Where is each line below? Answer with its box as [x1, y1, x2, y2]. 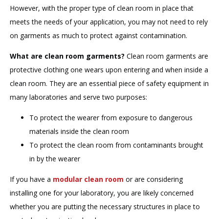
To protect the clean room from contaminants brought [29, 140, 203, 150]
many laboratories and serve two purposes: [10, 92, 147, 102]
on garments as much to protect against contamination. [10, 30, 187, 40]
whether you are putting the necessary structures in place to [10, 201, 200, 211]
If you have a [10, 174, 53, 184]
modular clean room [53, 174, 124, 184]
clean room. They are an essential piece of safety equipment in [10, 78, 209, 88]
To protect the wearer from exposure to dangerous [29, 112, 193, 122]
